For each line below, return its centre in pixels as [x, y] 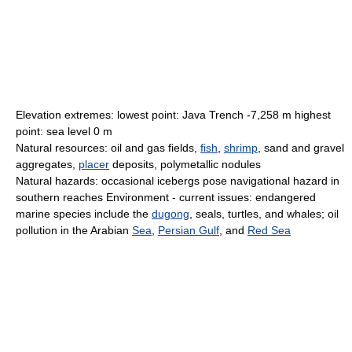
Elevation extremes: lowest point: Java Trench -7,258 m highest [173, 115]
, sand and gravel [301, 148]
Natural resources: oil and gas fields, [108, 148]
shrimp [241, 148]
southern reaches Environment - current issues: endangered [166, 197]
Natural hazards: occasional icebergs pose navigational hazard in [178, 181]
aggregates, [47, 164]
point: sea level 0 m [64, 131]
